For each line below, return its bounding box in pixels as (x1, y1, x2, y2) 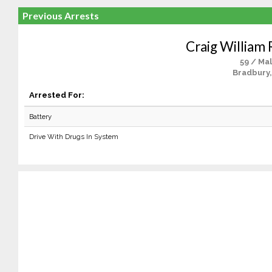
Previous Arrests (22, 10, 99, 21)
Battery (29, 112, 52, 121)
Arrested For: (29, 90, 84, 100)
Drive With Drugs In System (29, 132, 118, 141)
